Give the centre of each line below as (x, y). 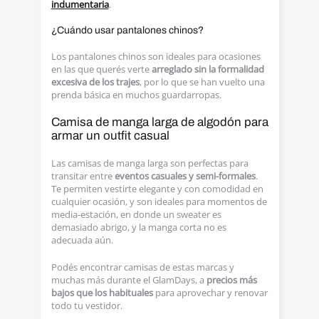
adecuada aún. (82, 240)
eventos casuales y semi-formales (185, 176)
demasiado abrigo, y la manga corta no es (138, 227)
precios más (231, 280)
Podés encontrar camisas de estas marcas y (142, 267)
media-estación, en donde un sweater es (136, 214)
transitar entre (83, 176)
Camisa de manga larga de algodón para (159, 122)
